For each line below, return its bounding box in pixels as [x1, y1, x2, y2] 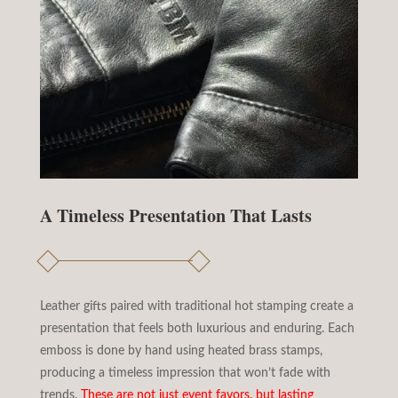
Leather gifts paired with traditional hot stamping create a [39, 299, 354, 313]
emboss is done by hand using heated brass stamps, [39, 344, 322, 357]
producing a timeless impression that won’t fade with [39, 366, 330, 379]
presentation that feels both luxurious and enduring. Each [39, 322, 354, 335]
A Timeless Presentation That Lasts [39, 202, 312, 228]
